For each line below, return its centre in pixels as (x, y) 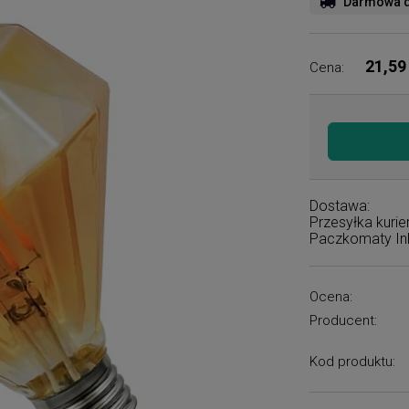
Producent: (344, 320)
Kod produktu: (353, 362)
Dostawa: (340, 206)
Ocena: (331, 297)
